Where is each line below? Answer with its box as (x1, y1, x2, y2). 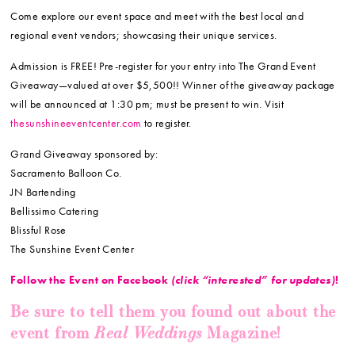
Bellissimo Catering (10, 204, 99, 219)
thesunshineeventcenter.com (10, 116, 142, 131)
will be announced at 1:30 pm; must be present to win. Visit (10, 97, 284, 112)
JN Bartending (10, 185, 76, 200)
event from (10, 322, 95, 344)
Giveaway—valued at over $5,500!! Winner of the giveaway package (10, 78, 335, 93)
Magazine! (201, 322, 281, 344)
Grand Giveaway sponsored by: (10, 147, 158, 162)
